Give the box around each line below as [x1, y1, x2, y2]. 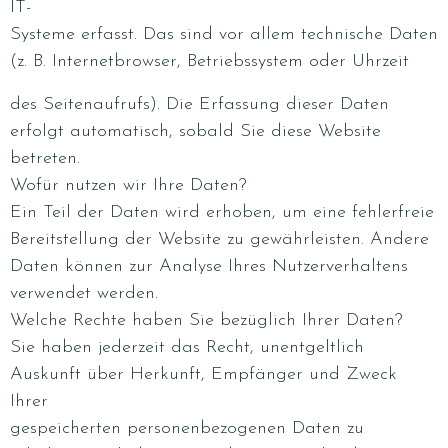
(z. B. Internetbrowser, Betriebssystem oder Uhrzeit [10, 52, 409, 71]
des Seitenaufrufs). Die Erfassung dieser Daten [10, 95, 389, 114]
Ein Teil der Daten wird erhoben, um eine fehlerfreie [10, 203, 434, 222]
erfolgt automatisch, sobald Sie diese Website [10, 122, 381, 141]
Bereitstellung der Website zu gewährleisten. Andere [10, 230, 429, 249]
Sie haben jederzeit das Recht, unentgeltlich [10, 338, 364, 357]
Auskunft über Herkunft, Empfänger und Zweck [10, 365, 397, 384]
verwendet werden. [10, 284, 158, 303]
